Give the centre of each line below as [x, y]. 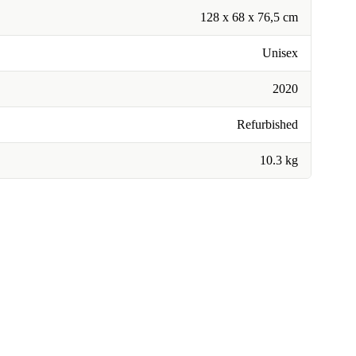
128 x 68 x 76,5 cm [249, 17]
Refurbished [267, 124]
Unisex [280, 53]
